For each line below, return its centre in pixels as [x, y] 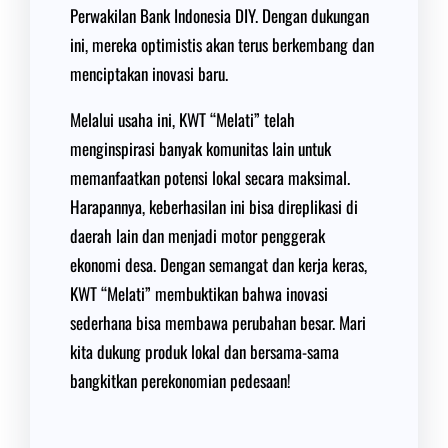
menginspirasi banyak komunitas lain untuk [200, 148]
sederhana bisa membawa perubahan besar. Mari [218, 322]
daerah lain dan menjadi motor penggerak [197, 235]
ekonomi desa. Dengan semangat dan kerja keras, [218, 264]
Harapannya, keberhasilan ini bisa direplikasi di [214, 206]
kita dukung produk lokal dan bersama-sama [204, 351]
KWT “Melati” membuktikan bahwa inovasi [199, 293]
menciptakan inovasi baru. [149, 73]
